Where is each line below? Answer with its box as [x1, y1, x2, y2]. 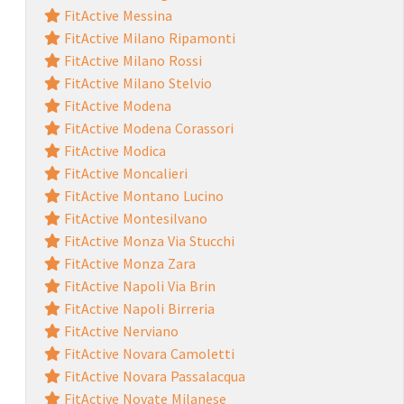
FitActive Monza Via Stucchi [60, 231, 234, 250]
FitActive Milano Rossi [60, 50, 202, 69]
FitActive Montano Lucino [60, 186, 224, 205]
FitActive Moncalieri [60, 163, 188, 182]
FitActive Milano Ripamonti [60, 28, 235, 47]
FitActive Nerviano [60, 321, 179, 340]
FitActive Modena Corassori [60, 118, 234, 137]
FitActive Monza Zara [60, 253, 196, 272]
